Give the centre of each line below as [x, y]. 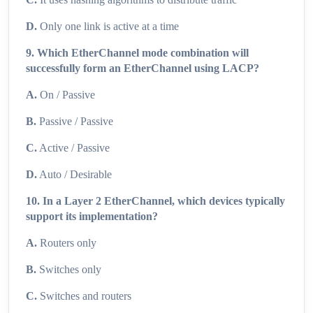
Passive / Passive [75, 122]
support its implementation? [92, 217]
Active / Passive [73, 148]
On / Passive [66, 95]
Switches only [69, 270]
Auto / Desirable [74, 175]
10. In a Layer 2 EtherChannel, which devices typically [155, 201]
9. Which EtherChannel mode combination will [137, 53]
